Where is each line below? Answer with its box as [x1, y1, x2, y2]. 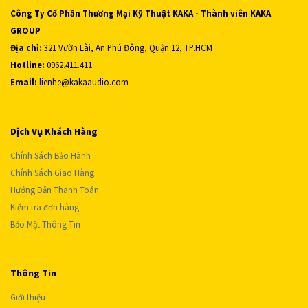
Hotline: [10, 58, 45, 70]
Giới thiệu [10, 291, 45, 303]
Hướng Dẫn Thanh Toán [10, 184, 101, 195]
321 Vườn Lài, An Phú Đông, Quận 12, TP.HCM [42, 41, 212, 53]
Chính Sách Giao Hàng [10, 166, 94, 178]
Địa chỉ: [10, 41, 42, 53]
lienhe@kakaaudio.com [37, 76, 129, 87]
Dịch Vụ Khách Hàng [10, 124, 98, 137]
